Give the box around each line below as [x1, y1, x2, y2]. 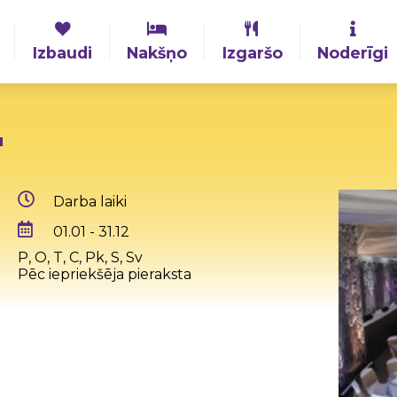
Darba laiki [52, 193, 127, 211]
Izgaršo [222, 43, 283, 62]
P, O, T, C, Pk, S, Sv [17, 249, 143, 267]
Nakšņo [127, 43, 188, 62]
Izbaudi [33, 43, 93, 62]
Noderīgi [317, 43, 389, 62]
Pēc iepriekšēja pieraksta [17, 266, 191, 284]
